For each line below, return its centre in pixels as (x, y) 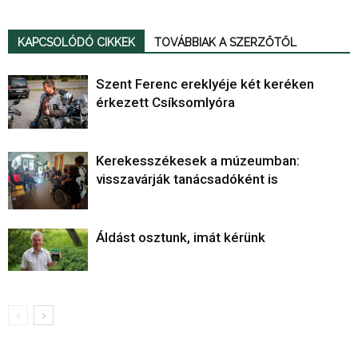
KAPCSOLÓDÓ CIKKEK (76, 43)
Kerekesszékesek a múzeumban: (198, 161)
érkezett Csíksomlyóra (165, 103)
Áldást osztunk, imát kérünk (181, 238)
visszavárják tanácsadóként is (187, 179)
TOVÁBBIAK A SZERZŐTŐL (225, 43)
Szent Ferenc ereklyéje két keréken (205, 84)
